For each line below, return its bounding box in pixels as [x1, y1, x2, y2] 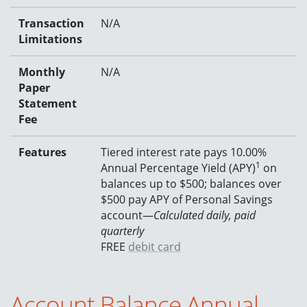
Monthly [19, 64, 65, 79]
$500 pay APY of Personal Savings [101, 191, 273, 207]
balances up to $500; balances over [101, 175, 282, 191]
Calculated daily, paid [153, 207, 256, 223]
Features [19, 144, 66, 160]
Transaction [19, 15, 84, 31]
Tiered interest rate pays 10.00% [101, 144, 267, 160]
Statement [19, 95, 77, 111]
